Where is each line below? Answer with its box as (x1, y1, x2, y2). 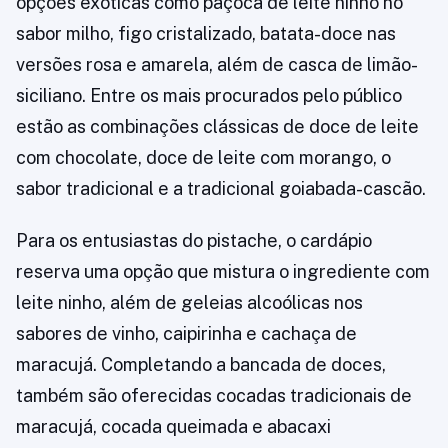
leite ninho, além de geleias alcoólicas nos (16, 292, 363, 313)
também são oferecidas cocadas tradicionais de (16, 385, 412, 406)
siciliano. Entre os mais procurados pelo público (16, 85, 402, 106)
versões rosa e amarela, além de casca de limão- (16, 54, 418, 75)
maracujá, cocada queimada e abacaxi (16, 416, 331, 437)
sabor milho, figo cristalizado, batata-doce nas (16, 23, 396, 44)
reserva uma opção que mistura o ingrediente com (16, 261, 430, 282)
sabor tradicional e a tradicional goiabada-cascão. (16, 178, 426, 199)
